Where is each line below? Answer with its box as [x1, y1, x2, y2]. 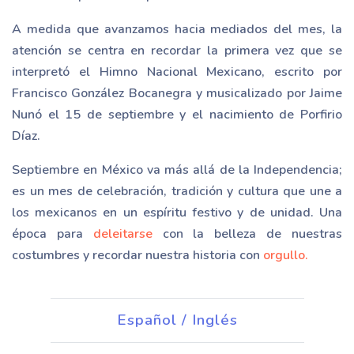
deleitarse [92, 224, 153, 243]
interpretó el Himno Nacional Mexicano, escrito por [12, 62, 342, 81]
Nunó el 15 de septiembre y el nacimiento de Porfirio [12, 105, 342, 123]
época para [12, 224, 93, 243]
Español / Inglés [116, 309, 238, 330]
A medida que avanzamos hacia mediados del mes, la [12, 20, 342, 38]
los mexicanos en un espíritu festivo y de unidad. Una [12, 203, 342, 221]
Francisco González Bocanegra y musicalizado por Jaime [12, 84, 342, 102]
